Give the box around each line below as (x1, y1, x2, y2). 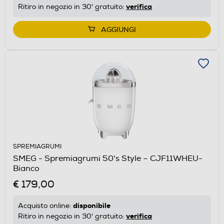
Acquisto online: (18, 201, 73, 210)
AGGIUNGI (101, 25, 136, 34)
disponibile (73, 200, 110, 210)
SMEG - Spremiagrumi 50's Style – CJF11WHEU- (13, 153, 202, 163)
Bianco (13, 163, 39, 173)
